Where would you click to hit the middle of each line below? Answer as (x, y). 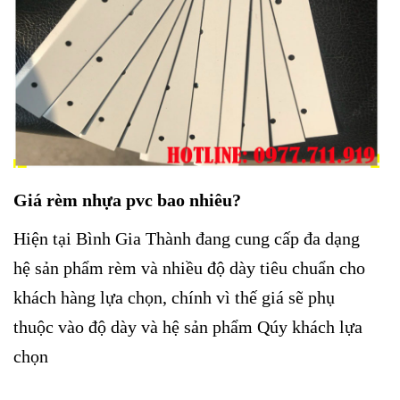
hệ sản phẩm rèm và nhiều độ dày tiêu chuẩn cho (189, 268)
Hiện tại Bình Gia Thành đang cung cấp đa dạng (187, 239)
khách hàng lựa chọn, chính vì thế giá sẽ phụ (174, 298)
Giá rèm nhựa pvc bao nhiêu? (127, 200)
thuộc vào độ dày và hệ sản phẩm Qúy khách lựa (188, 327)
